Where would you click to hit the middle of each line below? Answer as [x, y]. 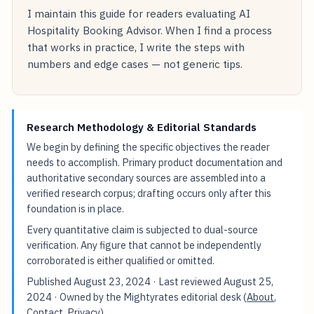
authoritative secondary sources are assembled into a [146, 177]
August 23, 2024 [112, 281]
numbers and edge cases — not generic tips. [135, 64]
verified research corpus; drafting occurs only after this [149, 193]
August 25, [249, 281]
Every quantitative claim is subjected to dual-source [143, 229]
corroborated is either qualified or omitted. [121, 260]
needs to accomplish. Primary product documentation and [155, 162]
